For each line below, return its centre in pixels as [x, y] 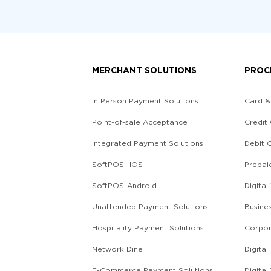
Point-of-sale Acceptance [140, 122]
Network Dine [117, 249]
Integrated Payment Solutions [148, 143]
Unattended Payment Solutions [150, 206]
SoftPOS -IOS [117, 164]
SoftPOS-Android [124, 185]
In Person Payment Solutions [145, 100]
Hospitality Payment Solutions [148, 227]
